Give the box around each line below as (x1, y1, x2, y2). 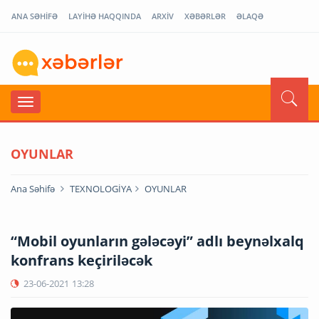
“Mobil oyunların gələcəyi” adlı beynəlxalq (11, 231, 304, 251)
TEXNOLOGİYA (70, 182, 132, 195)
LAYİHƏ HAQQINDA (68, 11, 141, 21)
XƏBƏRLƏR (184, 11, 226, 21)
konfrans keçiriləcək (11, 250, 152, 270)
